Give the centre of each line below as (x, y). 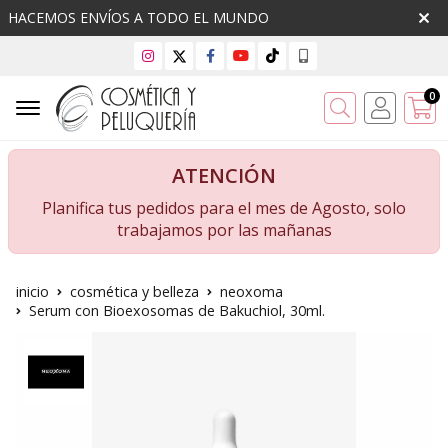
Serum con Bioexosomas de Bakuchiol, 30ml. (177, 311)
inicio (32, 292)
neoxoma (251, 292)
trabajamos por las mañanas (224, 230)
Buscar (387, 107)
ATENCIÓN (224, 176)
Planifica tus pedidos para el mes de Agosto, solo (224, 208)
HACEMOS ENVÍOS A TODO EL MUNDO (138, 17)
